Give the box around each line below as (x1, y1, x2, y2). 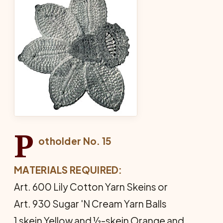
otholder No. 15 (38, 135, 112, 147)
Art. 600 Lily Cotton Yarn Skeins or (14, 181, 168, 193)
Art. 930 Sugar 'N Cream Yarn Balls (14, 198, 167, 210)
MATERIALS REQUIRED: (14, 164, 122, 176)
